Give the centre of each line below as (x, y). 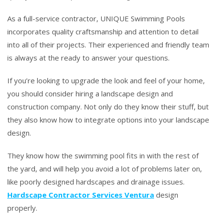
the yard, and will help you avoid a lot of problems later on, (105, 168)
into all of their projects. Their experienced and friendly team (108, 44)
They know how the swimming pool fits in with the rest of (103, 155)
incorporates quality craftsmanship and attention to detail (103, 31)
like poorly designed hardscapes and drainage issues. (96, 181)
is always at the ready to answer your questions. (88, 57)
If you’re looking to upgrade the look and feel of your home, (106, 80)
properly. (22, 208)
